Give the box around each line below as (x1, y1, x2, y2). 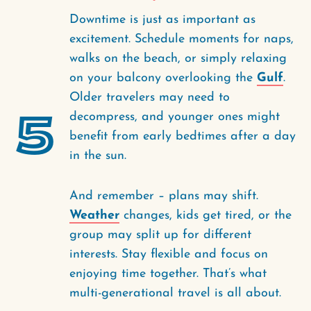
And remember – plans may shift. (69, 190, 258, 203)
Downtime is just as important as (69, 13, 255, 26)
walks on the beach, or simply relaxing (69, 52, 287, 65)
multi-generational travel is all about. (69, 287, 281, 300)
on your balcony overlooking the (69, 72, 257, 85)
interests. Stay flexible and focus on (69, 248, 268, 261)
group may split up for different (69, 228, 251, 242)
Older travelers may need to (69, 91, 230, 104)
